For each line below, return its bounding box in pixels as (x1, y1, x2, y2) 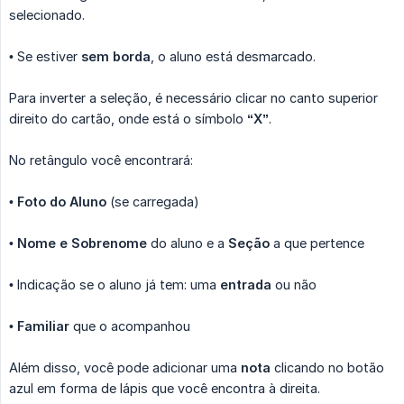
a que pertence (270, 234, 364, 251)
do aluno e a (147, 234, 228, 251)
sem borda (81, 48, 151, 64)
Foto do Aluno (17, 193, 106, 209)
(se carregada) (106, 193, 199, 209)
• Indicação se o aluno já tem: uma (9, 276, 220, 292)
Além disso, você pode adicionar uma (9, 359, 241, 375)
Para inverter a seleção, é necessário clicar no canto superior (9, 89, 378, 106)
